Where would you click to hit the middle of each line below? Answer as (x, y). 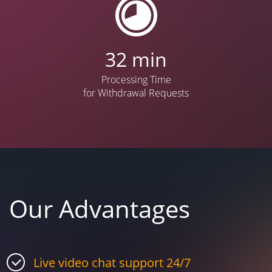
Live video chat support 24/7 (112, 262)
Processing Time (136, 79)
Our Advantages (100, 208)
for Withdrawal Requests (136, 93)
